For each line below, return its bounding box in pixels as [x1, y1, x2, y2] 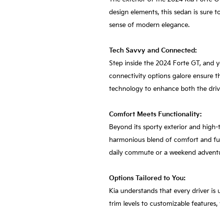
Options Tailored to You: [109, 174, 186, 182]
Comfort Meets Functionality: [109, 110, 202, 118]
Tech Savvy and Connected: [109, 46, 197, 55]
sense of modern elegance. [109, 21, 190, 29]
